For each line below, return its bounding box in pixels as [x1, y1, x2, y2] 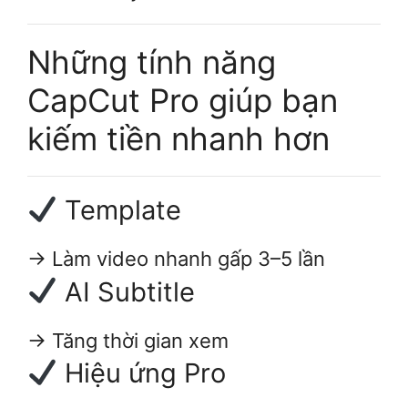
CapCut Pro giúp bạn [27, 81, 338, 120]
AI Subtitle [57, 275, 196, 308]
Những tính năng [27, 43, 276, 82]
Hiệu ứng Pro [57, 356, 227, 389]
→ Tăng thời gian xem [27, 328, 229, 352]
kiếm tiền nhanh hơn [27, 119, 330, 158]
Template [57, 194, 182, 227]
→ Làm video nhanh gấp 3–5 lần [27, 247, 325, 271]
